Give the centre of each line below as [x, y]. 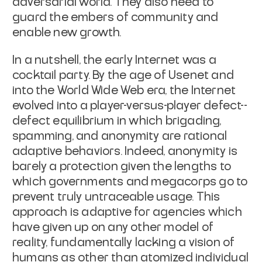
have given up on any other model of [113, 227]
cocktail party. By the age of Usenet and [123, 75]
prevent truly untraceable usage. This [116, 197]
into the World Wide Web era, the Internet [124, 90]
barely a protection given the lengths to [122, 166]
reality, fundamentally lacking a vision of [124, 242]
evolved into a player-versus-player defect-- [130, 106]
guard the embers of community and [116, 17]
